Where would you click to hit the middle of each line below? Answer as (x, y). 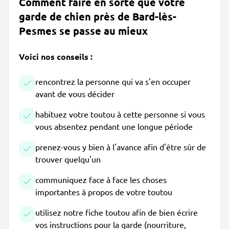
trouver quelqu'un (68, 159)
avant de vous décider (75, 94)
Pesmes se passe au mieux (83, 31)
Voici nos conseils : (56, 56)
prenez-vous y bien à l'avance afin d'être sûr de (121, 147)
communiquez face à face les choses (101, 179)
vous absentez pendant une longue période (114, 126)
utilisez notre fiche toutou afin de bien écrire (117, 212)
